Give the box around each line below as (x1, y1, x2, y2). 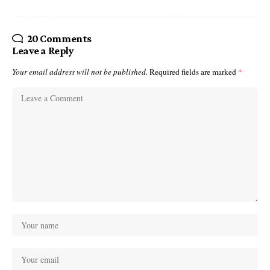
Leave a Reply (12, 45, 74, 57)
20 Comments (27, 33, 92, 45)
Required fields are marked (149, 66, 238, 78)
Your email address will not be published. (12, 66, 148, 78)
